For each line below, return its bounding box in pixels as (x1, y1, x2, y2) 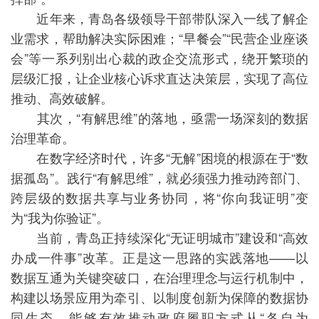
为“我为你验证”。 (11, 208, 109, 226)
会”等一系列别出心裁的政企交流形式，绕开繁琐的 (11, 48, 308, 67)
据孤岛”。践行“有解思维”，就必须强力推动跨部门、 (11, 168, 308, 187)
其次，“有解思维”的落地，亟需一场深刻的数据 (11, 108, 308, 127)
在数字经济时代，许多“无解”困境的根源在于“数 (11, 148, 308, 167)
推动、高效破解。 (11, 88, 113, 107)
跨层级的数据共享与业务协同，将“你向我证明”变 (11, 188, 308, 206)
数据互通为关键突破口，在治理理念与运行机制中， (11, 268, 308, 286)
